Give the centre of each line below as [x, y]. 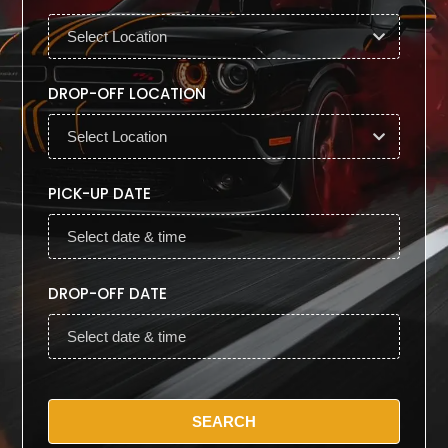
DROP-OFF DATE [108, 294]
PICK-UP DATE [100, 194]
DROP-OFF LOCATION [127, 94]
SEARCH [224, 422]
